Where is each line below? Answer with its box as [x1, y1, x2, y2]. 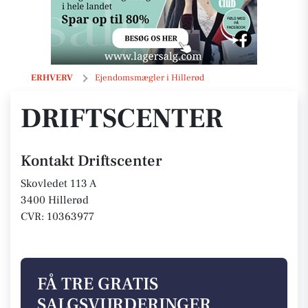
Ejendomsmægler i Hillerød [95, 72, 204, 83]
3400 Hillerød [21, 193, 89, 207]
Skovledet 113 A [21, 177, 96, 190]
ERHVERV [31, 72, 73, 83]
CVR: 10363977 [21, 210, 94, 223]
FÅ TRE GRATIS [37, 273, 158, 296]
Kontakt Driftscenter [21, 151, 162, 170]
